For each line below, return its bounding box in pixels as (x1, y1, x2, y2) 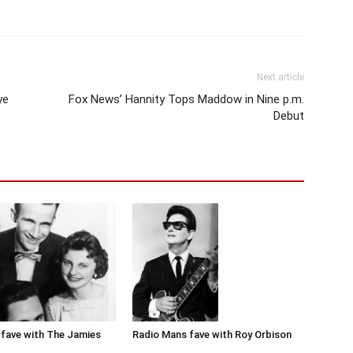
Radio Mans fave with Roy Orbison (132, 328, 292, 340)
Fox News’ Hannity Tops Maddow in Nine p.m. (69, 92, 304, 107)
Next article (257, 72, 304, 84)
